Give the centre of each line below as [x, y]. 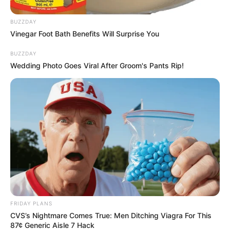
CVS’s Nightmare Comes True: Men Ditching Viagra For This [111, 215]
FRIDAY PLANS [31, 203]
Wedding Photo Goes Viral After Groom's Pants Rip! [97, 66]
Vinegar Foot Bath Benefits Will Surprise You [85, 34]
